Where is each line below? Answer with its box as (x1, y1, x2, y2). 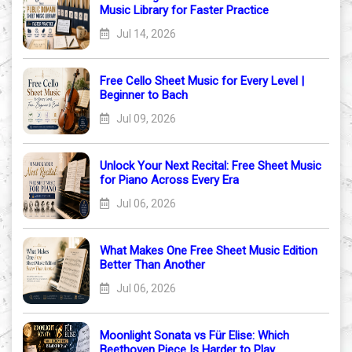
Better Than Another (100, 258, 205, 273)
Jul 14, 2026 (114, 27, 176, 41)
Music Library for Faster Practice (100, 3, 269, 18)
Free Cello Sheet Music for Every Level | (100, 74, 304, 89)
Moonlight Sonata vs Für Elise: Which (100, 328, 289, 343)
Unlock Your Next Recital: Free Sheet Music (100, 159, 321, 174)
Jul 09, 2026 (114, 112, 176, 126)
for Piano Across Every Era (100, 173, 239, 188)
